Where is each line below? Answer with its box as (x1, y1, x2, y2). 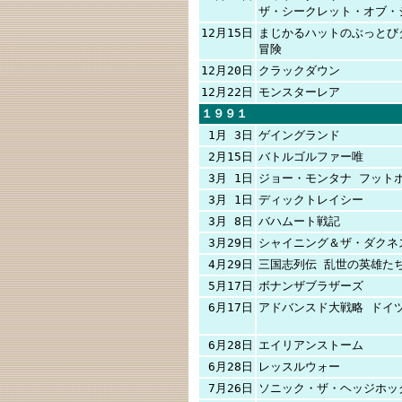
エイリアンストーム (258, 338, 363, 352)
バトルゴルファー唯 (258, 150, 363, 163)
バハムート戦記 (258, 214, 340, 228)
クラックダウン (258, 64, 340, 77)
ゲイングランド (258, 128, 340, 142)
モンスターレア (258, 85, 340, 99)
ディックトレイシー (258, 193, 363, 206)
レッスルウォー (258, 360, 340, 373)
